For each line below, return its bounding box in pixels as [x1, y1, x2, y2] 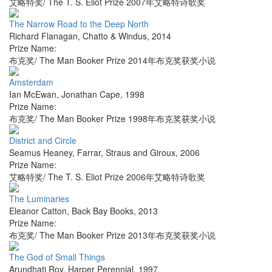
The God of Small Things [9, 251, 105, 263]
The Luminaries [9, 192, 69, 205]
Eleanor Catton [9, 205, 67, 217]
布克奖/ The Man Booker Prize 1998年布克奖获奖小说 [9, 112, 216, 125]
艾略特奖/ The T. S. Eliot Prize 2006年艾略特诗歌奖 [9, 171, 205, 183]
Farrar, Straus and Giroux [77, 146, 175, 159]
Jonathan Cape [61, 88, 120, 101]
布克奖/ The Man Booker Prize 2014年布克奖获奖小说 [9, 54, 216, 67]
